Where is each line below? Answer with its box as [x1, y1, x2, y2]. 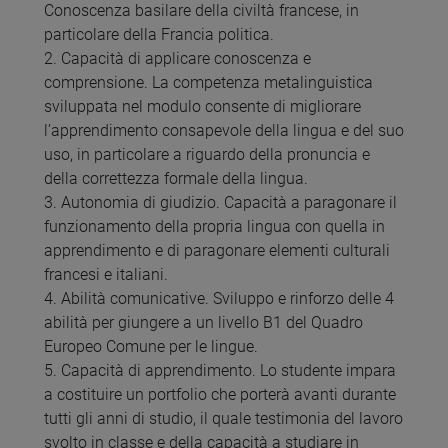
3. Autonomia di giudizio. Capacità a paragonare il [44, 193, 397, 213]
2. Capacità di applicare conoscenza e [44, 49, 311, 69]
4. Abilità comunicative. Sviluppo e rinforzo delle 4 [44, 289, 394, 309]
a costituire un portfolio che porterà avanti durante [44, 385, 396, 405]
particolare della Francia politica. [44, 25, 274, 45]
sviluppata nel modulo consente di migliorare [44, 97, 361, 117]
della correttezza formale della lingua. [44, 169, 308, 189]
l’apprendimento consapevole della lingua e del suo [44, 121, 404, 141]
